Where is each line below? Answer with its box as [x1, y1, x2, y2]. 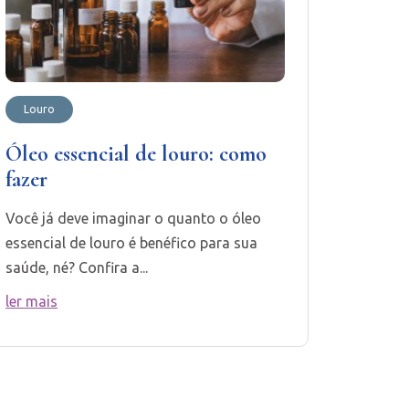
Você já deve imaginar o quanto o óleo [5, 209, 262, 226]
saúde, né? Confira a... [5, 258, 149, 276]
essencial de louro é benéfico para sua [5, 234, 258, 251]
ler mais [5, 292, 58, 309]
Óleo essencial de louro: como [5, 140, 267, 167]
